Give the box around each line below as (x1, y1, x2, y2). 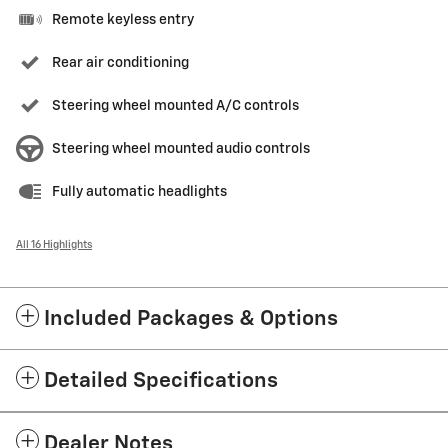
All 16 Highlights (16, 240, 92, 251)
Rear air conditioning (52, 56, 189, 71)
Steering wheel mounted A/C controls (52, 99, 299, 114)
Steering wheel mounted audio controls (52, 142, 310, 157)
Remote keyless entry (52, 13, 194, 28)
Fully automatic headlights (52, 185, 227, 200)
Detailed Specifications (44, 371, 278, 393)
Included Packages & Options (44, 309, 338, 331)
